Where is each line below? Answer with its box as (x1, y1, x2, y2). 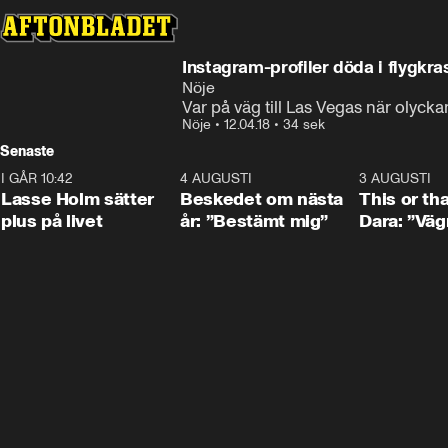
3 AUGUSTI (359, 170, 432, 187)
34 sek (283, 116, 325, 133)
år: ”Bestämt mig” (180, 210, 329, 232)
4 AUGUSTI (180, 170, 253, 187)
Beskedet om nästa (180, 188, 344, 210)
